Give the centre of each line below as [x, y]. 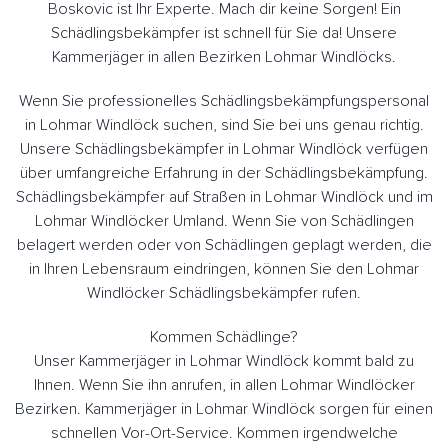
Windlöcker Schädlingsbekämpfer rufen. [224, 292]
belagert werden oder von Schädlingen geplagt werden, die [224, 244]
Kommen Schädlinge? [224, 336]
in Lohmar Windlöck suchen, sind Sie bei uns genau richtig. [224, 124]
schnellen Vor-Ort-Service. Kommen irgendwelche [224, 432]
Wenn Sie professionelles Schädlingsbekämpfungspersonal [224, 100]
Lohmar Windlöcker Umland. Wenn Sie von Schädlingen [224, 220]
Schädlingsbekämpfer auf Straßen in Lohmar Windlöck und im [224, 196]
